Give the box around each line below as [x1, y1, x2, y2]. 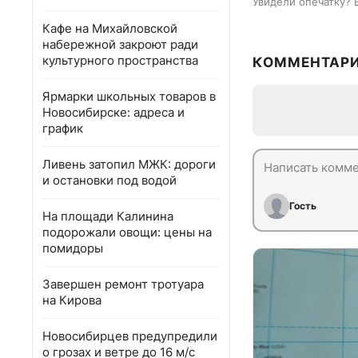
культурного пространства [42, 53, 198, 68]
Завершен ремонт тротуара [42, 276, 204, 292]
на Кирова [42, 292, 101, 308]
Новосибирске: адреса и [42, 105, 185, 120]
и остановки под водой [42, 173, 177, 188]
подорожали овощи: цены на [42, 225, 212, 240]
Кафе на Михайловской [42, 21, 177, 36]
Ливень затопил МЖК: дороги [42, 157, 216, 172]
